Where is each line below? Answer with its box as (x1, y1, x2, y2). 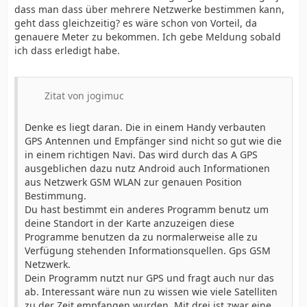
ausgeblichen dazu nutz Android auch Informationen (25, 162, 270, 175)
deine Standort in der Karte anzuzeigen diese (25, 217, 234, 230)
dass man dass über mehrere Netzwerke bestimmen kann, (14, 3, 284, 16)
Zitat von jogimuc (45, 89, 124, 102)
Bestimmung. (25, 189, 86, 202)
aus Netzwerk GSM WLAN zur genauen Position (25, 175, 242, 188)
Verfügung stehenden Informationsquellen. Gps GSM (25, 244, 271, 257)
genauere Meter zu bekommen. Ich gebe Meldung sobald (14, 30, 281, 43)
